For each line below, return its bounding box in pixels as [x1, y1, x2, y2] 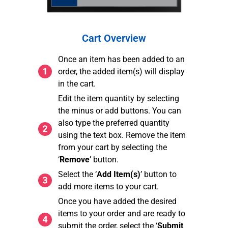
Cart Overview [82, 32, 146, 44]
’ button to [140, 169, 177, 179]
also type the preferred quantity [58, 118, 169, 128]
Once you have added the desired [58, 196, 177, 206]
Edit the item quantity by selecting [58, 93, 179, 103]
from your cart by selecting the [58, 142, 167, 152]
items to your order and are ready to [58, 208, 185, 218]
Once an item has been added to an [58, 54, 185, 64]
